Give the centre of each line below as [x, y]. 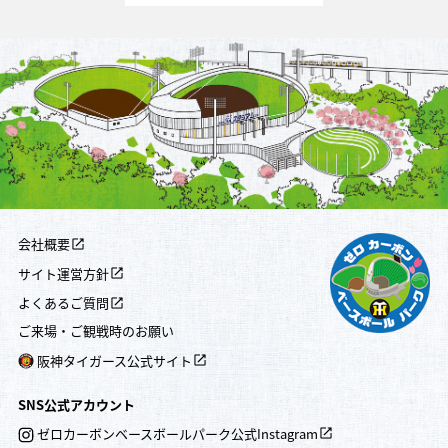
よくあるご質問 [63, 303]
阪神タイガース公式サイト [114, 360]
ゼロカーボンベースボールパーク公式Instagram [177, 433]
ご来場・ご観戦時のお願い [95, 331]
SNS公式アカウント [76, 404]
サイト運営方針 [63, 273]
